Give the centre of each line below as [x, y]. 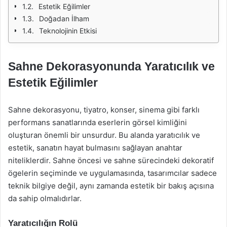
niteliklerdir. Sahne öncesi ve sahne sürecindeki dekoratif [111, 160]
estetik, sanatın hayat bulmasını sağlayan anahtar [95, 148]
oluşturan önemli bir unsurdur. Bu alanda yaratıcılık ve [104, 135]
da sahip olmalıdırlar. [45, 198]
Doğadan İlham [64, 18]
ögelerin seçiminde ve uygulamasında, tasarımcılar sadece [112, 173]
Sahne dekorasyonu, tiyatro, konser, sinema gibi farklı [104, 110]
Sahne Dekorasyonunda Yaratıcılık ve [111, 66]
